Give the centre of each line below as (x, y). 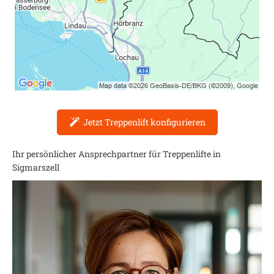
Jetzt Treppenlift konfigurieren (144, 122)
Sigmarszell (36, 167)
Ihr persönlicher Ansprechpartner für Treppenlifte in (117, 154)
